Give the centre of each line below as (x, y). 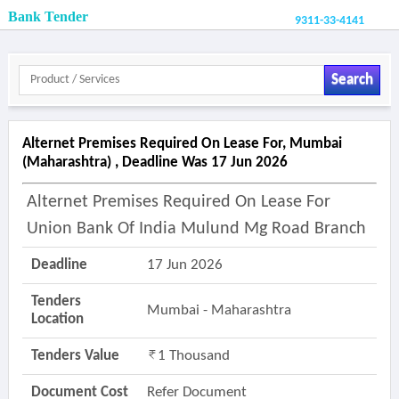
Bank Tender (48, 16)
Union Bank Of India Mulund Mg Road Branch (196, 229)
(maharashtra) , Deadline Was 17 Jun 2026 (155, 163)
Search (352, 80)
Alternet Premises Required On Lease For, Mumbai (182, 144)
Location (57, 319)
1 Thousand (193, 356)
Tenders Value (75, 356)
